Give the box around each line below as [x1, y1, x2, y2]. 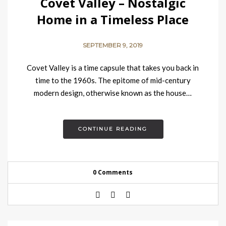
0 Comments [93, 168, 133, 177]
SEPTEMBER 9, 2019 [83, 41, 143, 49]
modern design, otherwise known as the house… [34, 88, 192, 97]
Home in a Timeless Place [37, 11, 189, 28]
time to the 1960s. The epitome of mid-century [35, 76, 191, 85]
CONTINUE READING [78, 126, 148, 132]
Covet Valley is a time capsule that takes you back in [27, 63, 199, 72]
